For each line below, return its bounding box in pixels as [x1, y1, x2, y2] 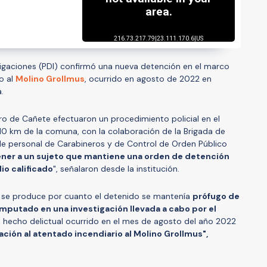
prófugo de [193, 190, 240, 201]
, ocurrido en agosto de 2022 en [85, 73, 212, 84]
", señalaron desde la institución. [53, 163, 179, 174]
